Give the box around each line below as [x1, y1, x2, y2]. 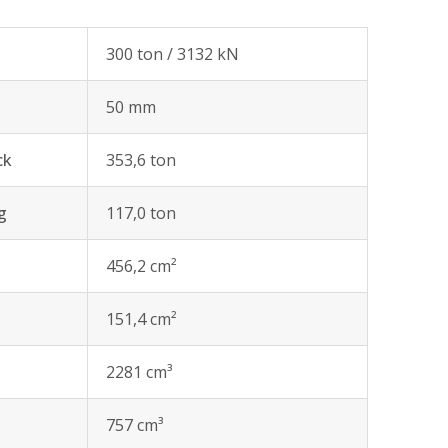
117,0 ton [106, 202, 176, 224]
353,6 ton [106, 149, 176, 171]
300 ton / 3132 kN [106, 43, 239, 65]
